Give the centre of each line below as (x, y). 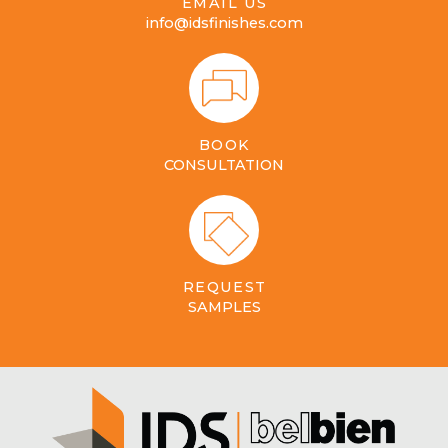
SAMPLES (224, 307)
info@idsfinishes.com (224, 23)
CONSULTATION (224, 165)
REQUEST (224, 287)
